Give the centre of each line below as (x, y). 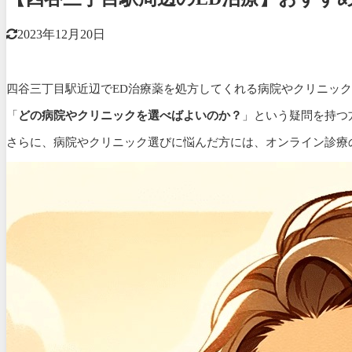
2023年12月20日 (61, 34)
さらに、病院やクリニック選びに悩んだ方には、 (136, 142)
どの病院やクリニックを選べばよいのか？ (130, 115)
